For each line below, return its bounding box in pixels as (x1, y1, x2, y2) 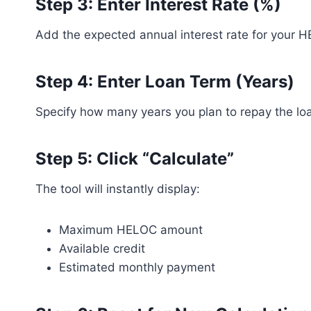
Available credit (59, 242, 145, 255)
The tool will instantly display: (35, 182, 200, 196)
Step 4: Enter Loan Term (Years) (35, 72, 294, 92)
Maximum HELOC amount (59, 223, 203, 237)
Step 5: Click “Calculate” (35, 149, 234, 169)
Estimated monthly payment (59, 260, 215, 274)
